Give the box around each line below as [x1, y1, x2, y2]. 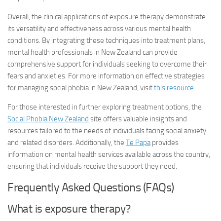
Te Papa [126, 138, 150, 147]
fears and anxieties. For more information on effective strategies [7, 72, 205, 80]
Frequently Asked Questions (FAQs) [7, 180, 174, 194]
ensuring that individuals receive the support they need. [7, 162, 177, 171]
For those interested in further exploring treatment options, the [7, 103, 202, 111]
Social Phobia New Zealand [7, 114, 89, 123]
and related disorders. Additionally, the [7, 138, 126, 147]
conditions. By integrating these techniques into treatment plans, [7, 36, 205, 45]
